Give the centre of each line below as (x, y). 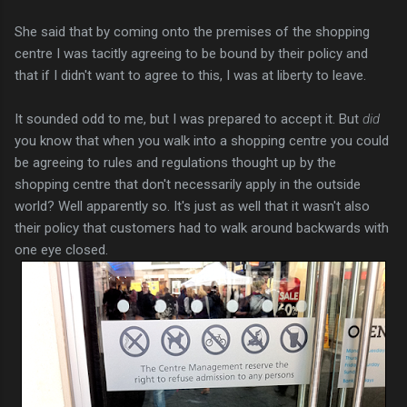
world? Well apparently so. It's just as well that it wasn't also (192, 206)
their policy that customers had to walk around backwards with (202, 228)
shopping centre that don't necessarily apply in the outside (188, 184)
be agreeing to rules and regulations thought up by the (175, 162)
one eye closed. (61, 249)
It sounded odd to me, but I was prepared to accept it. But (189, 119)
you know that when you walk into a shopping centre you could (202, 140)
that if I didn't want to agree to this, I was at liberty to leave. (190, 75)
